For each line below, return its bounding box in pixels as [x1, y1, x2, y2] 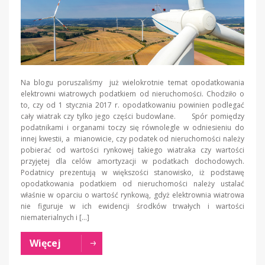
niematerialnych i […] [21, 212, 89, 222]
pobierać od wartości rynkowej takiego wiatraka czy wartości [21, 144, 244, 155]
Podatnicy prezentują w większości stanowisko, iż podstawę [21, 167, 244, 177]
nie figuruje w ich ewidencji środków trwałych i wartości [21, 201, 244, 211]
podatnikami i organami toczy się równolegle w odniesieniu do [21, 122, 244, 132]
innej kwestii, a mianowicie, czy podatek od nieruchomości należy [21, 133, 244, 144]
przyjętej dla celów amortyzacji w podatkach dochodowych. [21, 156, 244, 166]
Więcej [30, 236, 61, 250]
